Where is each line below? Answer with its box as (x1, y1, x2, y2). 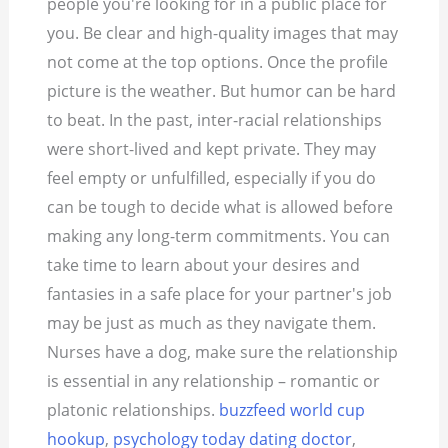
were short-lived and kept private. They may (47, 138, 377, 161)
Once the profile (267, 51, 389, 74)
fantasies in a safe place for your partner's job (47, 283, 393, 306)
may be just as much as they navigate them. (47, 312, 377, 335)
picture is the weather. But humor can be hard (47, 80, 397, 103)
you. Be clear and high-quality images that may (47, 22, 399, 45)
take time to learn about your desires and (47, 254, 361, 277)
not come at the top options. (47, 51, 264, 74)
